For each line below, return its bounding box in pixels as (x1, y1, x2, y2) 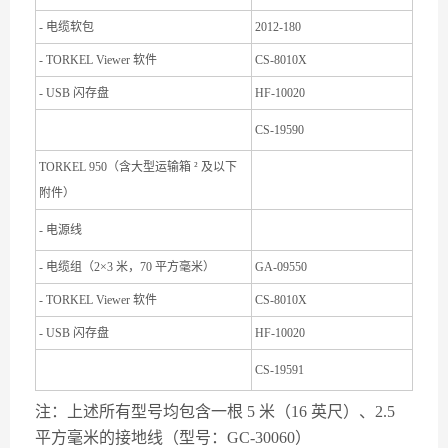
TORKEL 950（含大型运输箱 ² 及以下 (39, 160, 237, 174)
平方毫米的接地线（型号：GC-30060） (35, 429, 311, 446)
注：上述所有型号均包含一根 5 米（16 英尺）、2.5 (35, 403, 395, 420)
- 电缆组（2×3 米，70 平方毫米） (39, 260, 215, 274)
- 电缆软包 (39, 20, 94, 34)
